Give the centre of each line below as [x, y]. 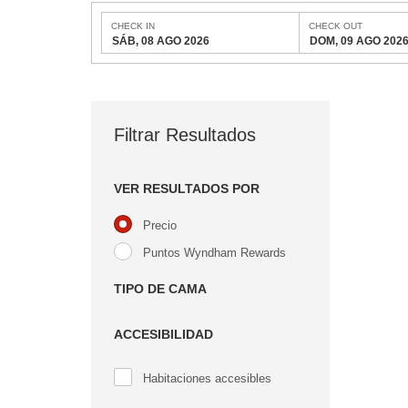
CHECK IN [133, 26]
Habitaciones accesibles [209, 378]
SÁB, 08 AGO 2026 [160, 41]
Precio [160, 225]
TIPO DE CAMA [160, 289]
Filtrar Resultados [185, 135]
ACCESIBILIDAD [163, 334]
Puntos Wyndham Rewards [214, 252]
